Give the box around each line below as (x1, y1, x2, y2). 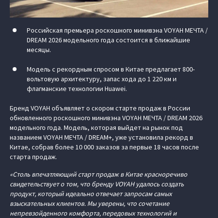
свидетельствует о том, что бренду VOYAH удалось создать (10, 180, 184, 188)
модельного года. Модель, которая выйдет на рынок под (10, 123, 183, 132)
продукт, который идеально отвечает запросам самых (10, 189, 172, 198)
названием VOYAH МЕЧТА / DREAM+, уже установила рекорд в (10, 133, 193, 142)
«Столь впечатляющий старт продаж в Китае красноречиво (10, 170, 187, 179)
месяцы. (27, 45, 51, 54)
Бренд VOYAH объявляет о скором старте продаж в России (10, 104, 190, 112)
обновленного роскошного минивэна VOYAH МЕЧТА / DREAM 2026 (10, 113, 202, 122)
